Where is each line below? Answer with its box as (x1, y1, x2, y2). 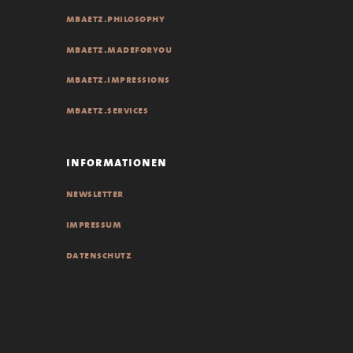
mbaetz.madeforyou (65, 43, 172, 56)
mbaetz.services (65, 104, 148, 117)
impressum (65, 218, 121, 232)
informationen (65, 154, 167, 170)
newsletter (65, 188, 124, 201)
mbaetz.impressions (65, 73, 170, 87)
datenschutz (65, 248, 132, 262)
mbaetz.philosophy (65, 12, 165, 25)
